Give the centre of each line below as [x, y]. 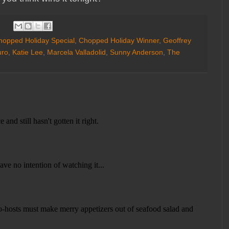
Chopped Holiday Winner [119, 40]
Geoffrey [177, 40]
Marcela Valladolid [76, 52]
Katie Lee [28, 52]
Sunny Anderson [136, 52]
